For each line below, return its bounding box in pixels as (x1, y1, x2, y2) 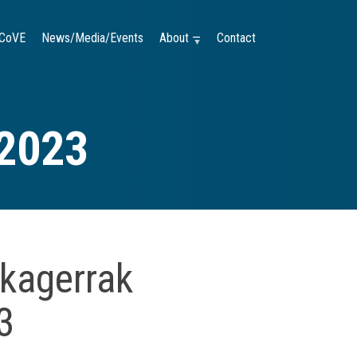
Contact (217, 30, 256, 45)
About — (159, 30, 201, 45)
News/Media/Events (41, 30, 143, 45)
